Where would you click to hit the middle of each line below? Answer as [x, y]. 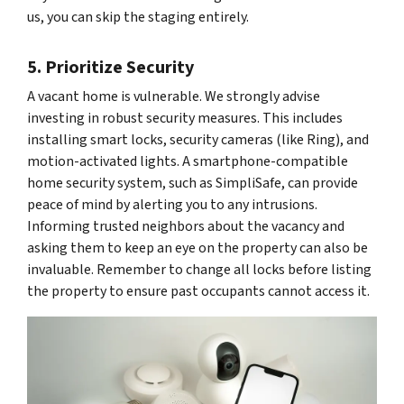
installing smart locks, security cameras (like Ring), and [198, 139]
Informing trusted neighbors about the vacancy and [186, 226]
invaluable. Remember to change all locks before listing [199, 269]
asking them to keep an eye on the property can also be [197, 248]
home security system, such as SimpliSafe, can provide [193, 183]
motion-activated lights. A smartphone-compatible [188, 161]
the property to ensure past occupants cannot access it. [198, 291]
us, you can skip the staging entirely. [138, 17]
